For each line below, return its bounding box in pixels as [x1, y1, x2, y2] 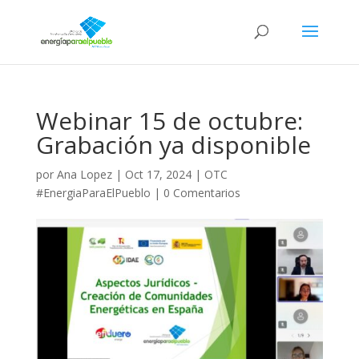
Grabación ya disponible [35, 128, 311, 161]
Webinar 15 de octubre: [35, 104, 303, 137]
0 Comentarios [163, 185, 240, 200]
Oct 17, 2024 [124, 167, 192, 182]
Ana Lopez [56, 167, 112, 182]
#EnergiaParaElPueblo [35, 185, 151, 200]
